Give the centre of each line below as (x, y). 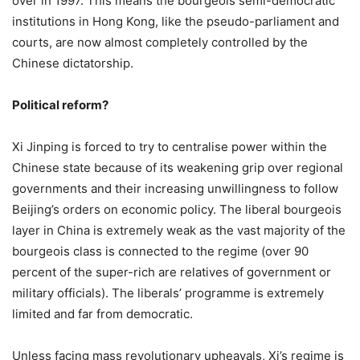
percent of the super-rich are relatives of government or (172, 272)
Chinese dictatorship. (73, 63)
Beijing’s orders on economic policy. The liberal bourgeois (177, 209)
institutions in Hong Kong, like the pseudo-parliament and (176, 21)
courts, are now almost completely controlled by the (160, 42)
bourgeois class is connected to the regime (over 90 (160, 251)
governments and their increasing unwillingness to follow (175, 188)
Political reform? (60, 104)
